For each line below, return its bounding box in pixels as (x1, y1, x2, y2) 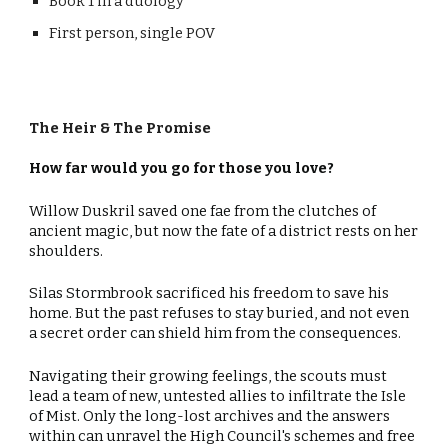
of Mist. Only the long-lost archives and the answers (29, 406, 391, 425)
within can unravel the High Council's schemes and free (29, 426, 416, 445)
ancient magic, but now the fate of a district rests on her (29, 221, 419, 240)
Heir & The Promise (62, 119, 212, 137)
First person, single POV (49, 23, 216, 42)
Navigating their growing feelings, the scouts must (29, 366, 388, 385)
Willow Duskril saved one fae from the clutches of (29, 201, 377, 220)
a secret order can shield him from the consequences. (29, 324, 402, 343)
